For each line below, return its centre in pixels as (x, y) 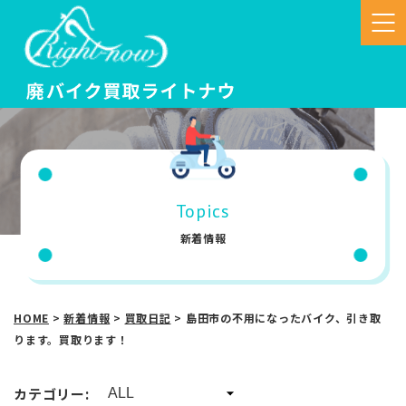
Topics (203, 211)
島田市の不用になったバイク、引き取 (283, 318)
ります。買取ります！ (71, 339)
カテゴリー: (52, 393)
